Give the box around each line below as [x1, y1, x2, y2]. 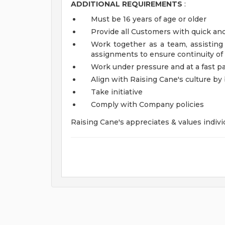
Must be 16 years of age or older [91, 15, 206, 24]
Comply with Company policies [91, 100, 204, 109]
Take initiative [91, 87, 143, 96]
